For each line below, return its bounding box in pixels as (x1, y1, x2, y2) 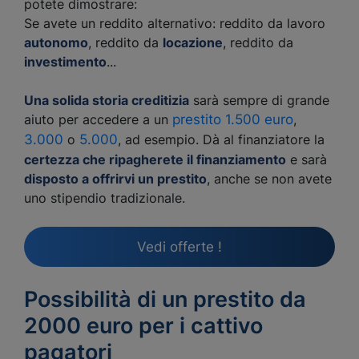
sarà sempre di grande (189, 92, 329, 108)
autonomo (24, 34, 88, 50)
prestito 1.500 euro (172, 111, 293, 127)
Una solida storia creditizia (24, 92, 189, 108)
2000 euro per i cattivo (24, 313, 263, 339)
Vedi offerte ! (137, 238, 222, 255)
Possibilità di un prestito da (24, 286, 306, 313)
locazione (163, 34, 223, 50)
